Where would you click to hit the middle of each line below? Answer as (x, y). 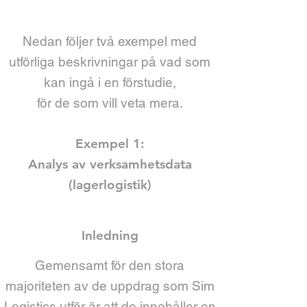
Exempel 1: (110, 144)
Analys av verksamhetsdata (110, 164)
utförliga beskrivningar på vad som (110, 62)
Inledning (110, 235)
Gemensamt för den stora (110, 265)
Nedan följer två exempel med (110, 41)
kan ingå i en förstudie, (110, 82)
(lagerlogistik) (110, 185)
